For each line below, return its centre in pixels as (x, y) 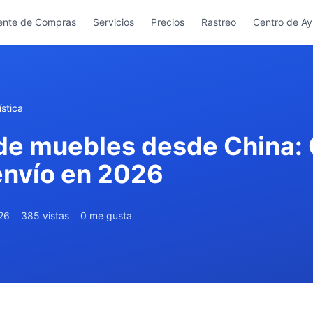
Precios (168, 22)
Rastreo (219, 22)
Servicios (114, 22)
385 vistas (45, 216)
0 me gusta (106, 216)
